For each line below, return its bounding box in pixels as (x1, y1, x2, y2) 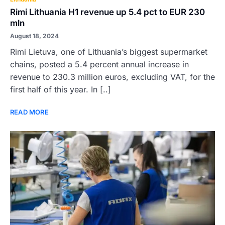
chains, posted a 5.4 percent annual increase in (10, 59, 189, 69)
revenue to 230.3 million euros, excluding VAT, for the (10, 72, 215, 82)
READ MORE (10, 108, 49, 116)
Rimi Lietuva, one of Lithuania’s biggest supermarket (10, 47, 207, 57)
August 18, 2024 (10, 32, 59, 40)
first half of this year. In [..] (10, 84, 111, 94)
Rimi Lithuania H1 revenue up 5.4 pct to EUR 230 (10, 7, 205, 17)
